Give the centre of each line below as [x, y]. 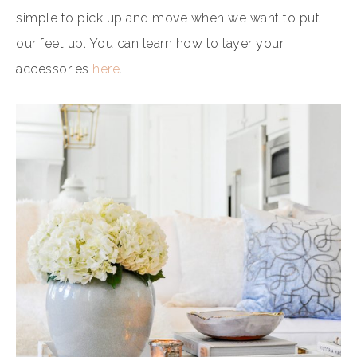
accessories [54, 69]
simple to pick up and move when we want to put [168, 18]
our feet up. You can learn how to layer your [150, 44]
